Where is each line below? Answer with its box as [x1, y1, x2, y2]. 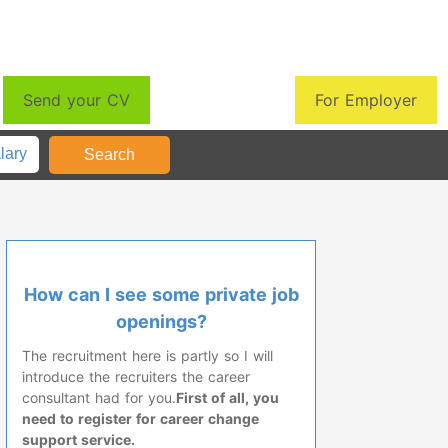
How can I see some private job [23, 283, 299, 305]
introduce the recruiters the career [22, 367, 250, 385]
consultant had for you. [22, 388, 176, 406]
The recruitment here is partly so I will [22, 346, 273, 364]
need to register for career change [22, 409, 259, 427]
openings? [115, 310, 207, 332]
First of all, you [176, 388, 279, 406]
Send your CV [23, 89, 131, 110]
